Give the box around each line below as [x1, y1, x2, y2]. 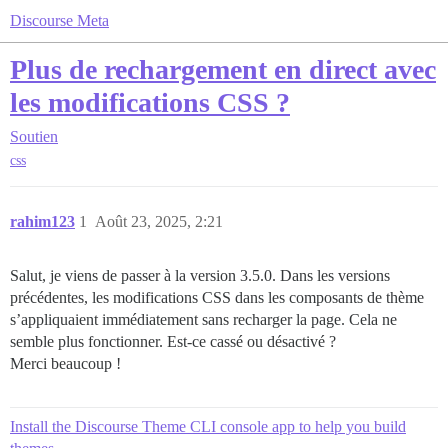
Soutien [10, 128, 58, 145]
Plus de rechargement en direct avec [10, 54, 436, 85]
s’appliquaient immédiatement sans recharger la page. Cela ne [10, 311, 397, 329]
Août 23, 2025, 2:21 [95, 213, 223, 231]
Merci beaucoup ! [10, 355, 121, 373]
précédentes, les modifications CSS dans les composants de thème [10, 289, 424, 307]
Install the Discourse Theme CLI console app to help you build [10, 418, 406, 436]
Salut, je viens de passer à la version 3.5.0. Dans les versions [10, 267, 390, 285]
